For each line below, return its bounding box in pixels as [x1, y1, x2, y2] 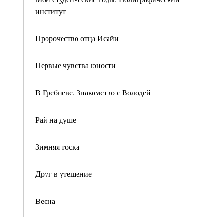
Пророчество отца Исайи [35, 33, 119, 43]
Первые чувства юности [35, 60, 116, 70]
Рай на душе [35, 114, 76, 124]
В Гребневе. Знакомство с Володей [35, 87, 151, 97]
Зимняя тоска [35, 141, 79, 152]
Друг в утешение [35, 169, 92, 179]
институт [35, 6, 66, 16]
